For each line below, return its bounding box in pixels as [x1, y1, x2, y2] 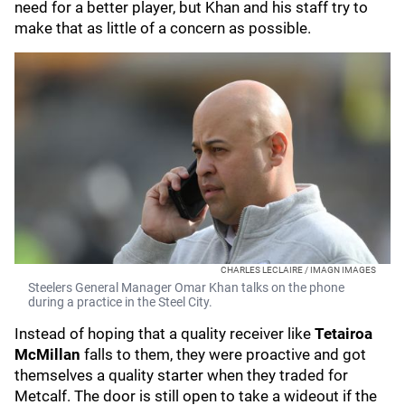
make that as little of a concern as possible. [14, 19, 315, 37]
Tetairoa [315, 325, 372, 343]
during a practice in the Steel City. [28, 295, 212, 309]
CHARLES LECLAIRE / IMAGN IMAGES [221, 265, 376, 275]
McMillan [14, 345, 80, 363]
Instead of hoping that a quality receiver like [14, 325, 315, 343]
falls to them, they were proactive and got [84, 345, 366, 363]
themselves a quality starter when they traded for [14, 366, 348, 384]
